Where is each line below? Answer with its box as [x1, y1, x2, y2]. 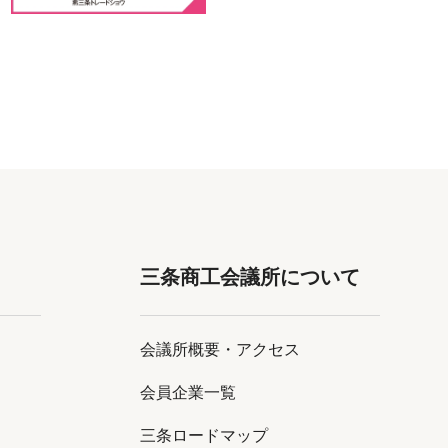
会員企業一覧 [139, 383, 236, 401]
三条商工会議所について [139, 265, 360, 288]
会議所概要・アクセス [139, 340, 300, 358]
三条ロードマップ [139, 426, 268, 444]
